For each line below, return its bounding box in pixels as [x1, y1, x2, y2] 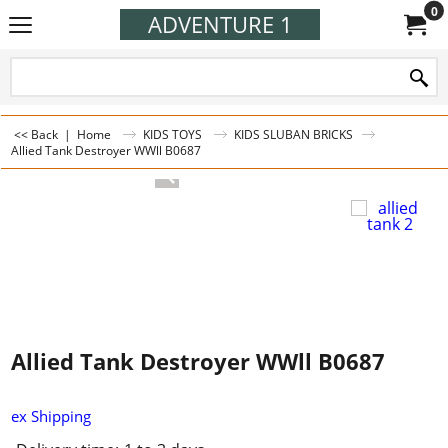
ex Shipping [11, 405, 91, 426]
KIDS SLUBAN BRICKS [234, 126, 353, 142]
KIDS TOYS [143, 126, 202, 142]
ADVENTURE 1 [147, 10, 293, 39]
